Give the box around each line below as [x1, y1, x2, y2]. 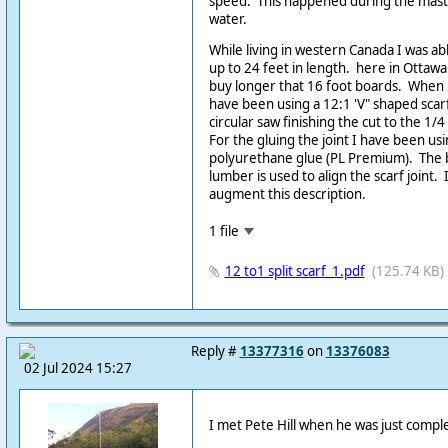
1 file [208, 221, 239, 240]
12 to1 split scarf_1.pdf [224, 261, 365, 280]
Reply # [190, 342, 240, 360]
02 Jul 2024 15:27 [23, 359, 132, 377]
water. [208, 9, 247, 28]
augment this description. [208, 185, 366, 204]
